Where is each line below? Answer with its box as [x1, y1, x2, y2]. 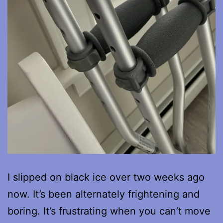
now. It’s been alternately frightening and [7, 188, 200, 200]
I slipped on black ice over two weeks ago [7, 171, 205, 183]
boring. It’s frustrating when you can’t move [7, 205, 211, 217]
